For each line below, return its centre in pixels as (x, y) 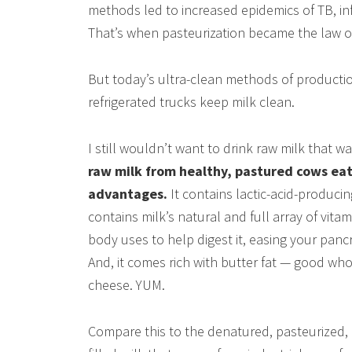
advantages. (129, 194)
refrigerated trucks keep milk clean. (191, 102)
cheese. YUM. (126, 285)
